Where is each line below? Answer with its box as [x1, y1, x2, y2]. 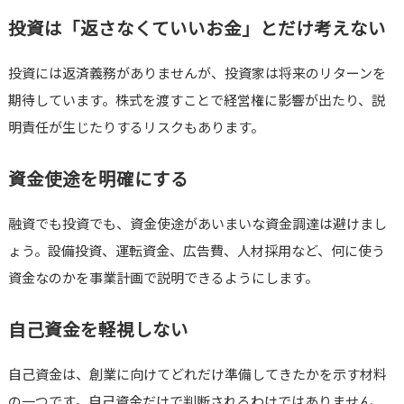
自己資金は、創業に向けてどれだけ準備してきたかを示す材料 [7, 364, 387, 384]
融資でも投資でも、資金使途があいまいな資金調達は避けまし [7, 214, 387, 234]
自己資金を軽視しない [7, 316, 188, 343]
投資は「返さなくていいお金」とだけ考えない [7, 14, 386, 41]
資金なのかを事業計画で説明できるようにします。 [7, 268, 318, 288]
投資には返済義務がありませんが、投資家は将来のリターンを [7, 63, 386, 83]
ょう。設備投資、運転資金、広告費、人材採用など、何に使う [7, 241, 385, 261]
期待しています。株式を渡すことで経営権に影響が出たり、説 [7, 90, 385, 110]
